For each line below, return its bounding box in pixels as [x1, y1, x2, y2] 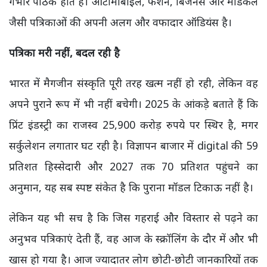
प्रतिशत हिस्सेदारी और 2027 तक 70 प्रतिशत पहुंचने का [9, 159, 258, 173]
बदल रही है [76, 45, 120, 60]
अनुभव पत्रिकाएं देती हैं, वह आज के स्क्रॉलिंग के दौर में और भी [9, 231, 258, 246]
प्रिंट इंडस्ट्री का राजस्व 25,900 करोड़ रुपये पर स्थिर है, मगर [9, 117, 258, 132]
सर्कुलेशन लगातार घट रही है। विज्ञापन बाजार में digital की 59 [9, 138, 258, 153]
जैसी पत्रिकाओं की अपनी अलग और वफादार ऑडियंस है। [9, 15, 232, 29]
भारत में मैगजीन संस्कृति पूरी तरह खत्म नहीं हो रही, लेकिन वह [9, 76, 258, 90]
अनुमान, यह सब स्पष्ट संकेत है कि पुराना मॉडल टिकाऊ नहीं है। [9, 180, 253, 194]
